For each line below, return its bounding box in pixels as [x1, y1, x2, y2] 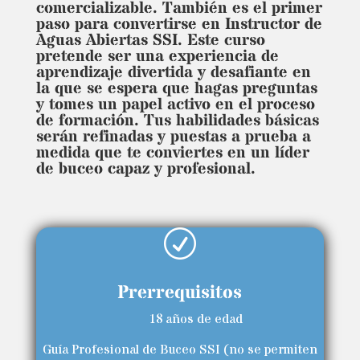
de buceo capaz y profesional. [35, 157, 256, 180]
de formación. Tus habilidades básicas [35, 109, 319, 132]
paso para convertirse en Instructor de [35, 13, 322, 35]
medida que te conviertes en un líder [35, 141, 309, 164]
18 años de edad [149, 309, 243, 328]
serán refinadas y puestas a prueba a [35, 125, 311, 148]
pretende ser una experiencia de [35, 45, 279, 67]
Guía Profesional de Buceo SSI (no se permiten [42, 340, 317, 358]
